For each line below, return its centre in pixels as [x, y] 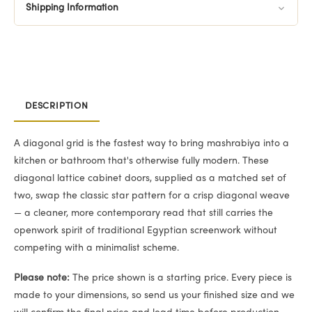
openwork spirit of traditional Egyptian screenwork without [146, 231]
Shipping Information [72, 8]
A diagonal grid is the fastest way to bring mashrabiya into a [151, 143]
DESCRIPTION [57, 106]
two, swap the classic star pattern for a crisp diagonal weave [152, 196]
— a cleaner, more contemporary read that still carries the [143, 213]
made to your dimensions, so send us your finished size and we [154, 295]
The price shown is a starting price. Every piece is [181, 278]
